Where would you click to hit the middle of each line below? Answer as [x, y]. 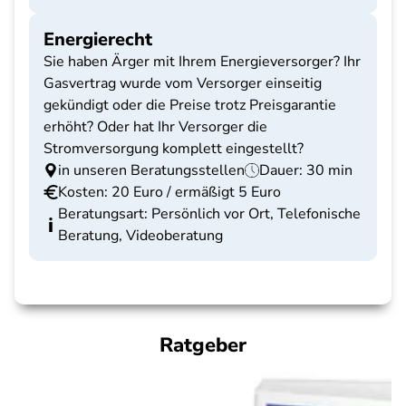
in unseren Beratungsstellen [151, 170]
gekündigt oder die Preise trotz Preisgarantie [190, 105]
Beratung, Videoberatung [140, 236]
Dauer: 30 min [306, 170]
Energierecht [98, 39]
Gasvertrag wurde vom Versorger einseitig [183, 83]
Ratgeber [203, 345]
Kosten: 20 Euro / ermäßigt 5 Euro [169, 192]
